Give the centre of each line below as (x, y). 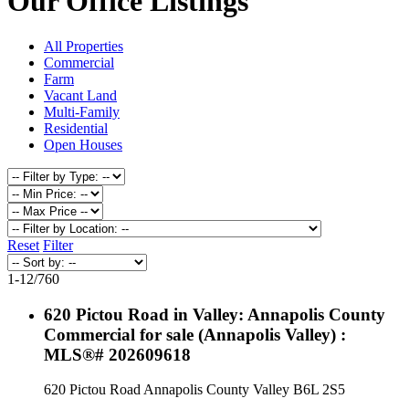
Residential (76, 128)
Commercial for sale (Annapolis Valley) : (195, 334)
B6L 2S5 (319, 390)
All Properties (84, 46)
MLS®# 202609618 (117, 354)
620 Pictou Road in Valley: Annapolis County (215, 314)
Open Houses (83, 144)
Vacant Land (80, 95)
